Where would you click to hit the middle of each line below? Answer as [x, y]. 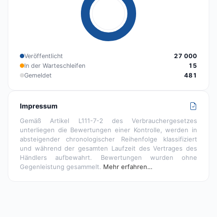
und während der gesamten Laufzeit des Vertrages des [108, 148]
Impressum [39, 106]
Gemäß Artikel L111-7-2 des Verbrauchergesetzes [108, 120]
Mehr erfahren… [128, 166]
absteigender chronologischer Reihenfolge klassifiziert [108, 139]
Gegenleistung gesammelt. [62, 166]
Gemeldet [38, 75]
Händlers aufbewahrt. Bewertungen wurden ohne [108, 157]
